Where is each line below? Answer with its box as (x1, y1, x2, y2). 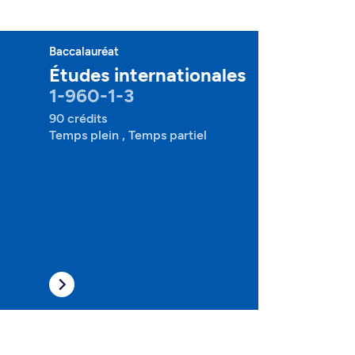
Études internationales (49, 63, 246, 86)
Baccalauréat (49, 44, 119, 59)
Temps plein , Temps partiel (49, 128, 207, 143)
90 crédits (49, 111, 107, 126)
